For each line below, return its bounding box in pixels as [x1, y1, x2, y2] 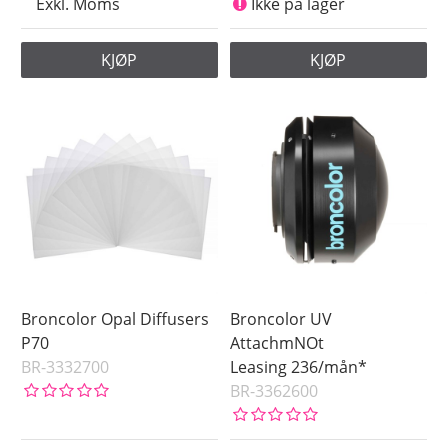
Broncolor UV [230, 307, 333, 330]
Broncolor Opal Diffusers [21, 307, 210, 330]
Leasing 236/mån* [230, 355, 368, 378]
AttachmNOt [230, 331, 325, 354]
